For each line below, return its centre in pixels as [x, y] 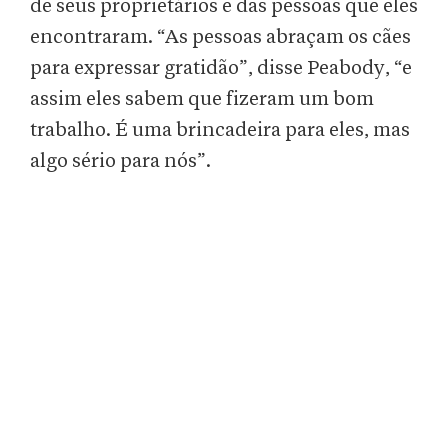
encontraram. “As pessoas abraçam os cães [220, 37]
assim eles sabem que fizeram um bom [202, 99]
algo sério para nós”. [120, 161]
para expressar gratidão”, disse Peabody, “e [221, 68]
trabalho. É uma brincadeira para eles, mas [220, 130]
